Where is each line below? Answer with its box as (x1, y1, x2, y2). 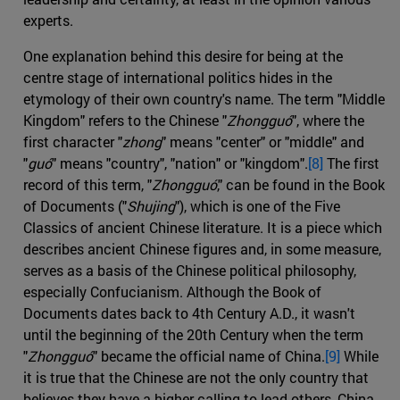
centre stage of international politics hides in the (23, 67, 332, 87)
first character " (23, 131, 122, 151)
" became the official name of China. (93, 346, 325, 365)
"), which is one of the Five (175, 196, 340, 215)
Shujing (127, 196, 175, 215)
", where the (292, 110, 364, 129)
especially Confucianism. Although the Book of (23, 281, 321, 301)
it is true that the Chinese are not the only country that (23, 367, 369, 387)
